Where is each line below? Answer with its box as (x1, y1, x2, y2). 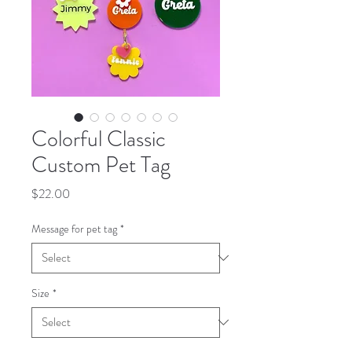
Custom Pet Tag (31, 148, 170, 181)
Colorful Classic (31, 123, 166, 155)
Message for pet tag (31, 220, 117, 236)
